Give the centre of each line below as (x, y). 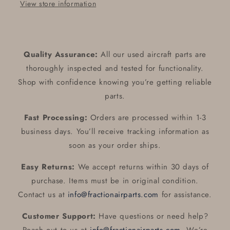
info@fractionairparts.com (113, 195)
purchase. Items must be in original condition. (115, 181)
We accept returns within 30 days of (142, 167)
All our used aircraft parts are (152, 55)
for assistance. (185, 195)
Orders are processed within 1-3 (147, 118)
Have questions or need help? (152, 216)
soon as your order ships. (115, 146)
